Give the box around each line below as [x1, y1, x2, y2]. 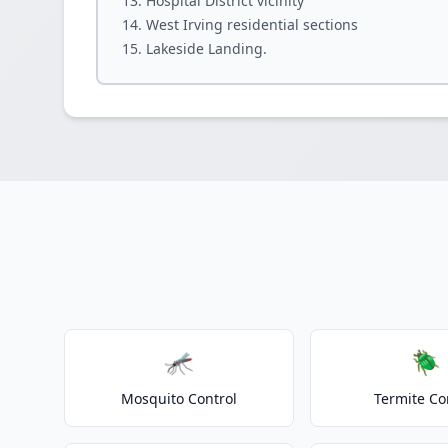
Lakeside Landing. [146, 39, 267, 58]
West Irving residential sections [146, 15, 358, 34]
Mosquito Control [121, 389, 238, 408]
